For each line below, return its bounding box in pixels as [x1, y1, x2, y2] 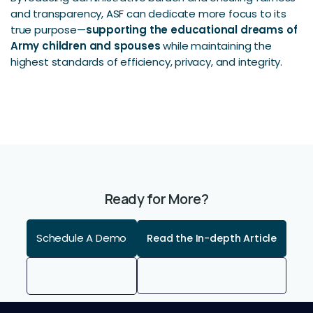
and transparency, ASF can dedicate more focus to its [10, 6, 286, 22]
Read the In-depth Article [147, 231, 277, 245]
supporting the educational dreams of [85, 22, 298, 38]
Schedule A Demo [36, 231, 127, 246]
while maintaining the [160, 38, 272, 54]
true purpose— [10, 22, 86, 38]
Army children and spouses [10, 38, 161, 54]
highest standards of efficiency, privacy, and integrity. [10, 54, 283, 70]
